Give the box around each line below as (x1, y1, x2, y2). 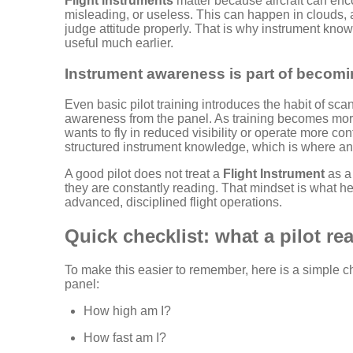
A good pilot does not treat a (65, 166, 223, 180)
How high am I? (84, 303, 171, 318)
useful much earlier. (65, 36, 173, 50)
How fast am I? (84, 330, 166, 344)
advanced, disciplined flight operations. (65, 195, 282, 209)
